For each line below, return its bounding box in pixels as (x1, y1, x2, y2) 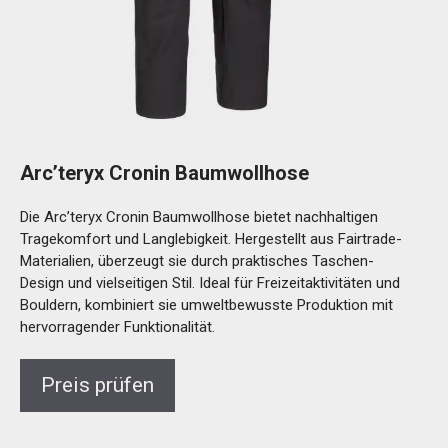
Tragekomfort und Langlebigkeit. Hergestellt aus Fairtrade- (20, 229, 402, 248)
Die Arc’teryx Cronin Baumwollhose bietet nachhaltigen (20, 207, 378, 226)
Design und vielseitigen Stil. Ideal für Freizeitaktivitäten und (20, 273, 400, 292)
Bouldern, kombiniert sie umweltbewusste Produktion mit (20, 295, 393, 314)
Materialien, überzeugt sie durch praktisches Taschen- (20, 251, 374, 270)
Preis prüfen (41, 372, 154, 397)
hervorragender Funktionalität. (20, 317, 215, 336)
